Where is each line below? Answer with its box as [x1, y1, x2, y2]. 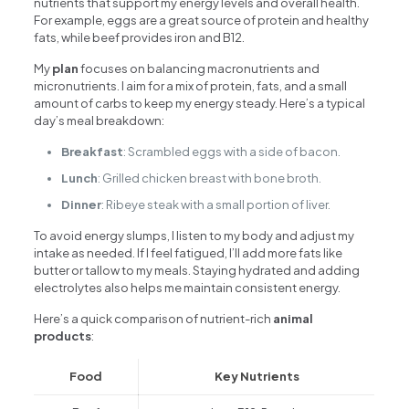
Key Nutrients [214, 368, 299, 383]
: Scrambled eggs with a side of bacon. [123, 143, 341, 159]
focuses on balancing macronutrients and [79, 60, 320, 76]
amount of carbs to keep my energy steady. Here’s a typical [34, 95, 366, 110]
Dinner [61, 196, 102, 212]
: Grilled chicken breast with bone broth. [98, 170, 322, 185]
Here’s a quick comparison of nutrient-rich [34, 310, 274, 326]
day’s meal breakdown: [34, 112, 165, 128]
